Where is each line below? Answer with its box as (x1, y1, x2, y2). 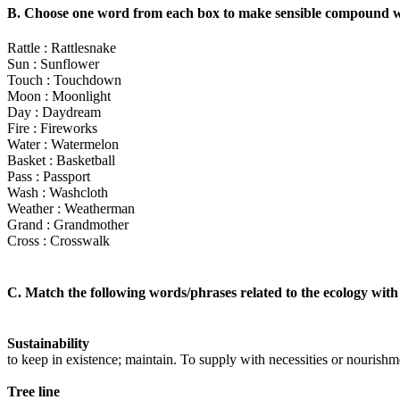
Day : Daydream (7, 104, 101, 121)
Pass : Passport (7, 169, 90, 185)
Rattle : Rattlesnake (7, 40, 116, 56)
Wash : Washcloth (7, 185, 108, 201)
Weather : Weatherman (7, 201, 135, 217)
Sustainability (7, 335, 89, 351)
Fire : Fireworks (7, 121, 97, 137)
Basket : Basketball (7, 153, 115, 169)
